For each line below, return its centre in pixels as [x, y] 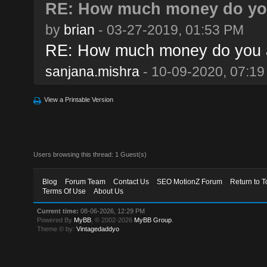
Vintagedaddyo [98, 229]
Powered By [56, 220]
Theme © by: [57, 229]
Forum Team [86, 181]
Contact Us [131, 181]
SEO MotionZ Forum [190, 181]
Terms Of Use [64, 191]
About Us [109, 191]
